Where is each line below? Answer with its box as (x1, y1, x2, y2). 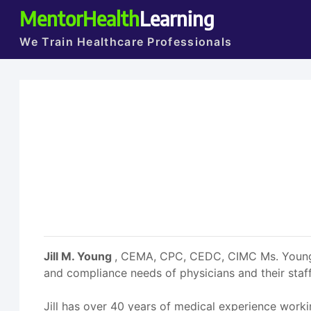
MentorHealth (19, 6, 140, 31)
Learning (140, 6, 215, 31)
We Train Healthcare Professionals (19, 35, 233, 49)
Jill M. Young (44, 249, 115, 263)
